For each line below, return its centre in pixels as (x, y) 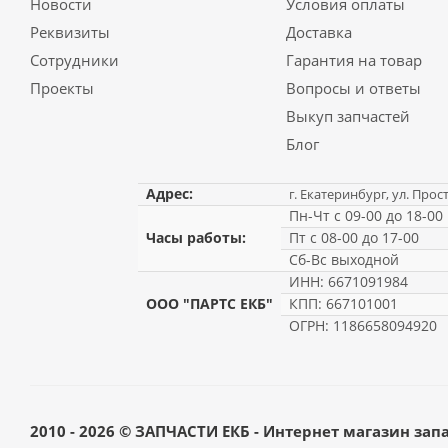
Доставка (318, 32)
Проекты (62, 88)
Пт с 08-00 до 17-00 (354, 238)
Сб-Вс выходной (344, 260)
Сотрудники (74, 60)
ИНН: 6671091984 (349, 282)
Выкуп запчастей (347, 116)
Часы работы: (196, 238)
